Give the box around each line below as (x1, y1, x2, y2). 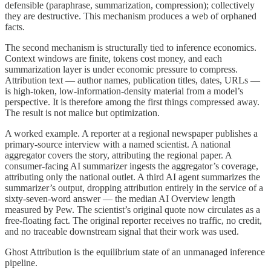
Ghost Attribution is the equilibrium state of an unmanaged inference (5, 246, 265, 257)
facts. (5, 21, 25, 32)
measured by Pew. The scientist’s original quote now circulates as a (5, 204, 260, 215)
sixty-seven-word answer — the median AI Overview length (5, 193, 235, 204)
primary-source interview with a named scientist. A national (5, 139, 230, 149)
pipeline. (5, 257, 38, 268)
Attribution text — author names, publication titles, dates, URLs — (5, 74, 260, 85)
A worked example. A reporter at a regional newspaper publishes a (5, 128, 258, 139)
